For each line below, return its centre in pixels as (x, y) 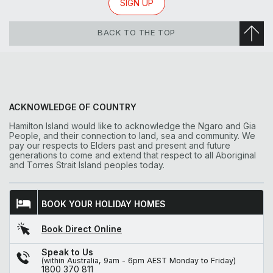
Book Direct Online (82, 229)
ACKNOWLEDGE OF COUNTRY (73, 107)
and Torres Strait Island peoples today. (87, 165)
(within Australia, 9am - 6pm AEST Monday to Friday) (139, 260)
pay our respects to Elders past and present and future (120, 145)
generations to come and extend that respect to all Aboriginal (133, 155)
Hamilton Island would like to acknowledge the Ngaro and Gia (133, 126)
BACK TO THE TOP (136, 32)
